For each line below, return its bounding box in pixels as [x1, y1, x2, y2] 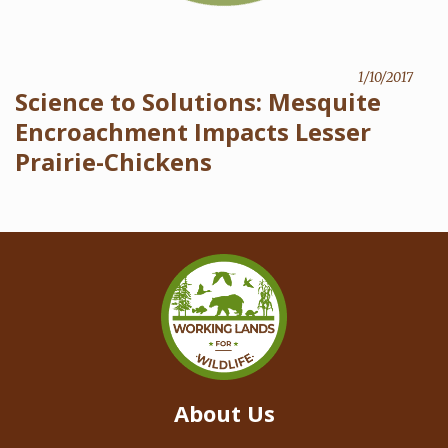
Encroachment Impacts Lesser [15, 114, 371, 148]
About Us [173, 397, 275, 428]
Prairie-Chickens [15, 144, 212, 178]
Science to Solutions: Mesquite [15, 84, 381, 118]
